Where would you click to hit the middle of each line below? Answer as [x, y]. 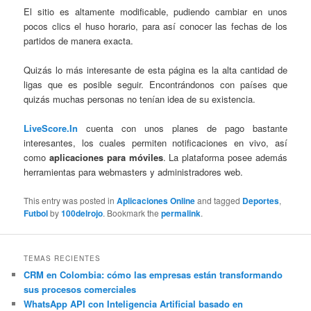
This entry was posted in [70, 200]
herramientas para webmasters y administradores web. [134, 172]
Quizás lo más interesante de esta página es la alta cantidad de [155, 70]
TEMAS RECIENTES [62, 258]
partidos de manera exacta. [79, 41]
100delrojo [82, 213]
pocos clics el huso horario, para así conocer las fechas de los [155, 26]
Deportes [261, 200]
